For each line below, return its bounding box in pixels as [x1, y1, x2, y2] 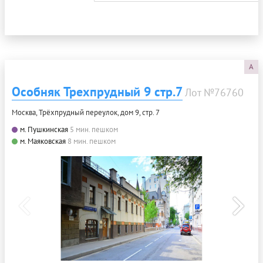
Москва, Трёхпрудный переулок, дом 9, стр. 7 [12, 107, 160, 118]
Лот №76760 [185, 86, 244, 100]
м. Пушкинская [20, 124, 68, 135]
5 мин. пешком [70, 124, 118, 135]
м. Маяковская [20, 136, 66, 147]
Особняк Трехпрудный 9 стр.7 [12, 83, 183, 100]
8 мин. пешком [68, 136, 116, 147]
